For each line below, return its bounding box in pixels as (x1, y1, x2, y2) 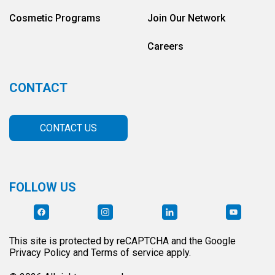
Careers (147, 41, 184, 52)
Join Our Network (147, 12, 225, 24)
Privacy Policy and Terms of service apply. (9, 247, 191, 258)
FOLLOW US (9, 180, 76, 195)
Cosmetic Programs (9, 12, 101, 24)
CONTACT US (40, 122, 97, 134)
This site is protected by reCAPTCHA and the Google (9, 235, 236, 247)
